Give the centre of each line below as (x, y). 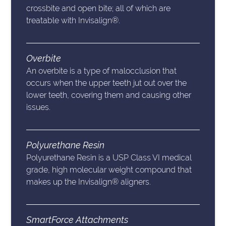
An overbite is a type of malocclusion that (102, 71)
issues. (39, 107)
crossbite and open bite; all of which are (99, 9)
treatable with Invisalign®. (73, 21)
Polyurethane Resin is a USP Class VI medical (109, 158)
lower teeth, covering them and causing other (109, 95)
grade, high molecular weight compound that (109, 170)
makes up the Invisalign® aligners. (89, 182)
